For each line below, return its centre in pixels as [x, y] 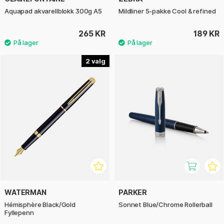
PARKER [133, 192]
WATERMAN [25, 192]
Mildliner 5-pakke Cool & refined [167, 11]
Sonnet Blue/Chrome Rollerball [165, 204]
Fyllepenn [19, 212]
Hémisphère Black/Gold [40, 204]
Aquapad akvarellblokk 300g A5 [53, 11]
